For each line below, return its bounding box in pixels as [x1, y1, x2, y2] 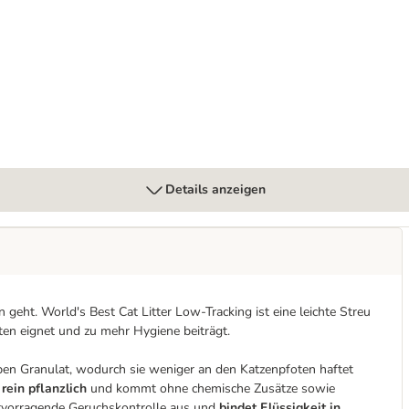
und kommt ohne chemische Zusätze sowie [87, 380, 335, 397]
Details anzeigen [165, 181, 266, 198]
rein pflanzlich [2, 380, 87, 397]
